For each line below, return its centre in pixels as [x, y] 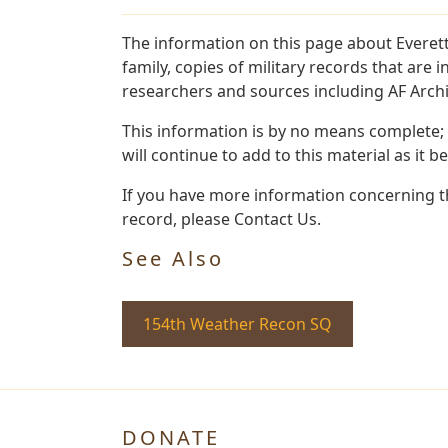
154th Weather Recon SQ [237, 323]
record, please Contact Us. [221, 218]
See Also [173, 258]
